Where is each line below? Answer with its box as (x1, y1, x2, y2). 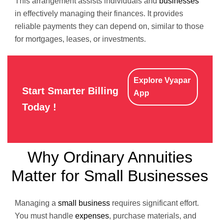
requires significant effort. (110, 199, 199, 207)
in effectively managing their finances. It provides (15, 9, 183, 18)
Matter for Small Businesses (11, 167, 209, 185)
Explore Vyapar (133, 76, 191, 84)
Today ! (22, 102, 56, 112)
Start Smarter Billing (22, 85, 118, 96)
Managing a (15, 199, 58, 207)
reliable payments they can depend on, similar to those (15, 22, 204, 30)
